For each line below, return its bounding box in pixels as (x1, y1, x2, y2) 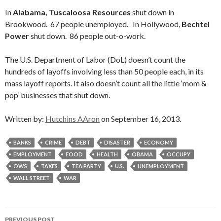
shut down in (131, 7, 174, 17)
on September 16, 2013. (101, 114, 181, 123)
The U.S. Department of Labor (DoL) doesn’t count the (5, 55, 185, 64)
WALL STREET (13, 175, 50, 181)
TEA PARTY (72, 163, 101, 169)
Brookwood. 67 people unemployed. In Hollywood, (5, 19, 182, 29)
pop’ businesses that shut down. (5, 90, 110, 100)
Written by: (5, 114, 45, 123)
